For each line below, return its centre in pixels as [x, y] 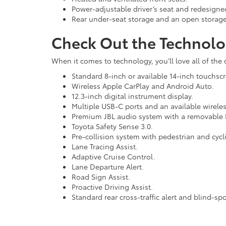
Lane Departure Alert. [108, 167]
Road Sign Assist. [101, 177]
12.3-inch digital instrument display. [132, 96]
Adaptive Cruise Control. [114, 157]
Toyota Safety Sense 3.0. [112, 126]
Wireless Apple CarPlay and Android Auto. [143, 86]
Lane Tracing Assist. [105, 147]
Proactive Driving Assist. [112, 187]
